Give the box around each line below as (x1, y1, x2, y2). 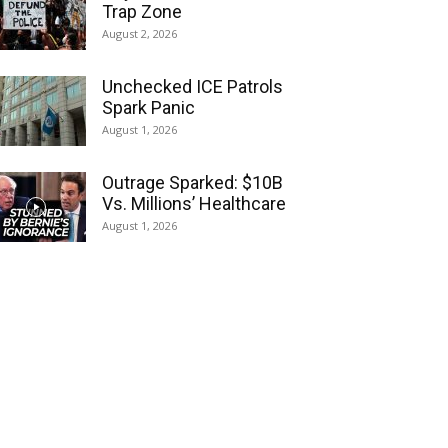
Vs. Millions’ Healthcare (102, 193, 286, 214)
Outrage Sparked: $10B (102, 172, 283, 193)
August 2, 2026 (102, 26, 177, 41)
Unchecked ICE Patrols (102, 76, 283, 97)
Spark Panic (102, 97, 195, 118)
